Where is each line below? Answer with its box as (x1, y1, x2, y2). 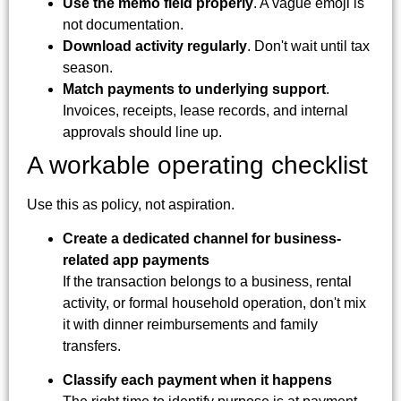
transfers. (63, 337, 121, 354)
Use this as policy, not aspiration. (27, 196, 235, 212)
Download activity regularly (63, 38, 247, 54)
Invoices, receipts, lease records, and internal (63, 102, 348, 118)
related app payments (63, 252, 209, 268)
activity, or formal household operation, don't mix (63, 294, 366, 311)
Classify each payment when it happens (63, 372, 332, 388)
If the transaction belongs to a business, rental (63, 273, 352, 289)
